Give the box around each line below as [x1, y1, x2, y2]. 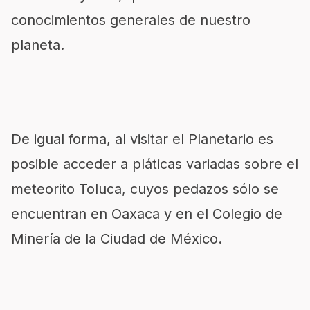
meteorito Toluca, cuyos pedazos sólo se [11, 181, 279, 197]
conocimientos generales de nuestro [11, 12, 250, 28]
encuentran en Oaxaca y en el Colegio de [11, 206, 282, 222]
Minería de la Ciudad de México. [11, 230, 222, 247]
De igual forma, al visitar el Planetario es [11, 131, 273, 147]
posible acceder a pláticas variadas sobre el [11, 156, 298, 172]
